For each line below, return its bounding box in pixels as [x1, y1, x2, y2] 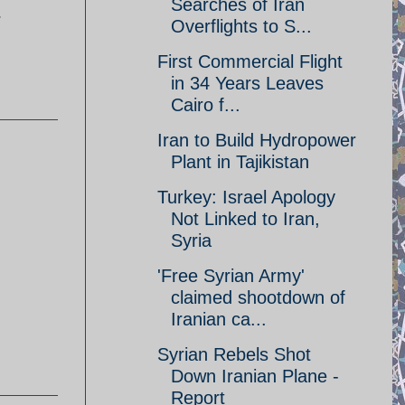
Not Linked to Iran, [171, 209, 320, 229]
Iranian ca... [171, 309, 267, 329]
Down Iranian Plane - [171, 366, 339, 386]
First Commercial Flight [157, 52, 343, 71]
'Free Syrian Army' [157, 266, 305, 286]
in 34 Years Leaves [171, 73, 324, 93]
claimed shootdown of [171, 287, 345, 307]
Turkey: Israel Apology [157, 187, 335, 207]
